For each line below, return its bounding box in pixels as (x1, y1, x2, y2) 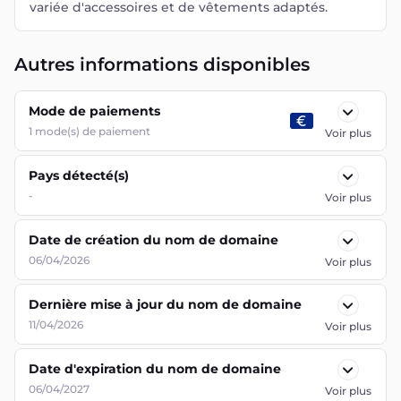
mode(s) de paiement (35, 124, 150, 138)
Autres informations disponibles (14, 54, 310, 75)
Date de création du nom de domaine (29, 232, 278, 248)
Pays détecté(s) (29, 167, 129, 183)
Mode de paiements (29, 103, 160, 119)
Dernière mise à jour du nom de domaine (29, 296, 302, 312)
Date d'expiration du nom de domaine (29, 361, 281, 377)
